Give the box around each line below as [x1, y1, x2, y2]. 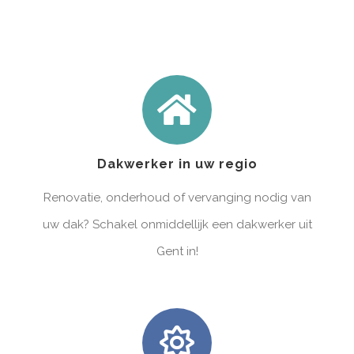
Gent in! [156, 243, 198, 258]
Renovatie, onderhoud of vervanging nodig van [43, 190, 311, 205]
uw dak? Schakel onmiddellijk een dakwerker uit [42, 217, 312, 232]
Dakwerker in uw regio [96, 156, 258, 171]
